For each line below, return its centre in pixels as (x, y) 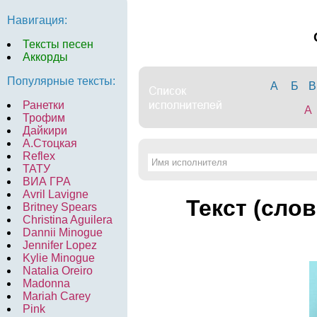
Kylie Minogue (59, 258)
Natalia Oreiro (58, 271)
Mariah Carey (57, 296)
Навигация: (37, 20)
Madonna (46, 283)
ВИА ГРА (47, 181)
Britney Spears (60, 207)
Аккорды (45, 57)
